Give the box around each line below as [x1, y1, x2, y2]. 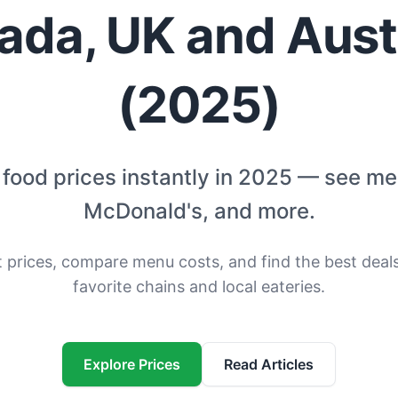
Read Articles [224, 354, 314, 373]
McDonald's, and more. [83, 197, 315, 224]
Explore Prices [84, 354, 180, 373]
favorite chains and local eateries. [73, 276, 325, 296]
